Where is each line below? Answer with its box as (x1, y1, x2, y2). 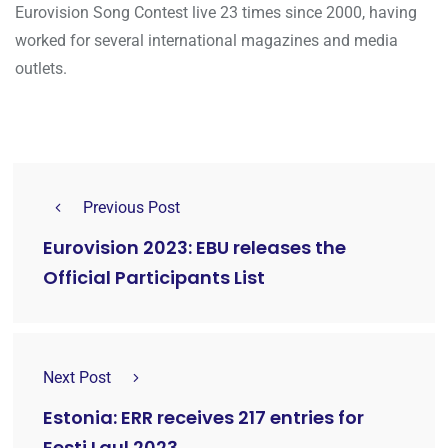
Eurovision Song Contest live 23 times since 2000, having (15, 3, 417, 23)
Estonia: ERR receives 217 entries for (43, 405, 364, 431)
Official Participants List (43, 265, 265, 291)
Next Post (43, 368, 111, 388)
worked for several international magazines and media (15, 31, 398, 51)
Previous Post (83, 198, 180, 218)
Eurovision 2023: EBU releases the (43, 235, 346, 261)
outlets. (15, 59, 67, 79)
